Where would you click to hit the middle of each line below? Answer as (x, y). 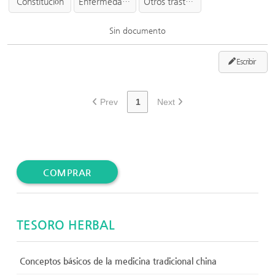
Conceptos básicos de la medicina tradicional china (118, 261)
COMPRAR (67, 172)
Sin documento (137, 30)
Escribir (245, 61)
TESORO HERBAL (66, 225)
